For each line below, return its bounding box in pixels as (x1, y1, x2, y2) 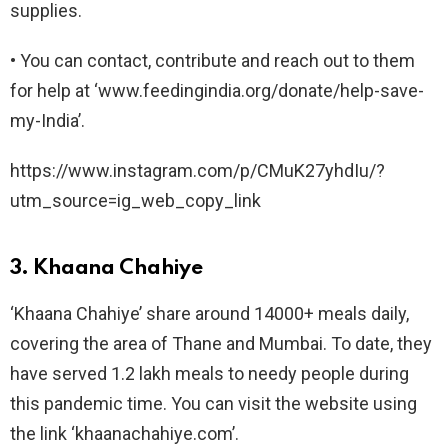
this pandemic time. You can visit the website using (10, 392, 417, 414)
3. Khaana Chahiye (10, 257, 203, 279)
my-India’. (10, 109, 85, 131)
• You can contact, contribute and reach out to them (10, 49, 415, 71)
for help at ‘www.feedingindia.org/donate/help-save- (10, 79, 424, 101)
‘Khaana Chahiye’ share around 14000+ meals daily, (10, 302, 409, 324)
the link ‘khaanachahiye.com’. (10, 422, 239, 444)
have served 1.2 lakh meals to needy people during (10, 362, 409, 384)
